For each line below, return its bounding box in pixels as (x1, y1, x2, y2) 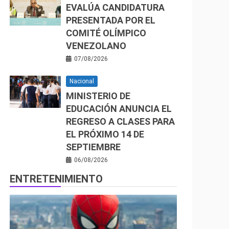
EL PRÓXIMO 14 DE (66, 129, 144, 140)
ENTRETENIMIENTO (10, 173, 103, 185)
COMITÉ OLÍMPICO (66, 28, 146, 38)
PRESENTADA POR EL (66, 15, 155, 26)
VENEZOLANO (66, 40, 126, 51)
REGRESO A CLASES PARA (66, 116, 175, 127)
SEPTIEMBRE (66, 142, 121, 152)
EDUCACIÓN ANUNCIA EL (66, 103, 172, 114)
